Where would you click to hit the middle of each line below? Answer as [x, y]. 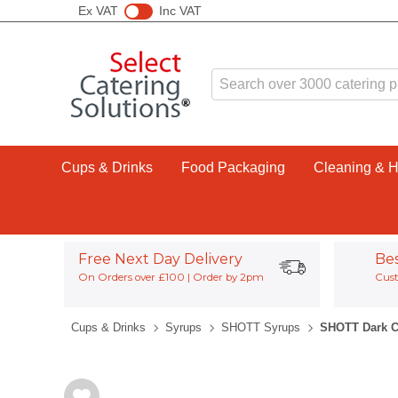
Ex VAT [98, 10]
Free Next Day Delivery [160, 259]
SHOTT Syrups [261, 327]
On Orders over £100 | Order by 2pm [171, 277]
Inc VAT [180, 10]
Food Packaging [233, 167]
